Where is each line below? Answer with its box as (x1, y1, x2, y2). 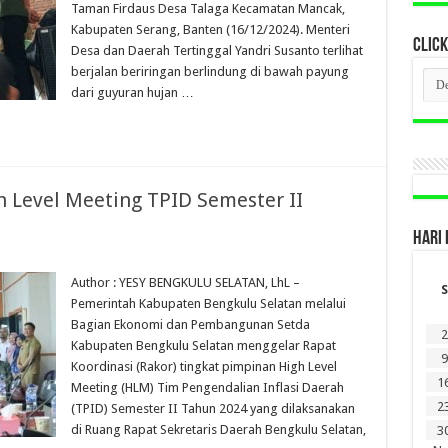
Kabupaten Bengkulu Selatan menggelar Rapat (70, 338, 336, 353)
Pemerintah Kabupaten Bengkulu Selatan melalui (70, 296, 346, 311)
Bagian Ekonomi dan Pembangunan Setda (70, 317, 310, 332)
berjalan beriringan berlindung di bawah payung (70, 64, 349, 79)
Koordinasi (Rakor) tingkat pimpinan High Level (70, 359, 337, 374)
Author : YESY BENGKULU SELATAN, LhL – (70, 275, 300, 290)
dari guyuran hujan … (70, 85, 194, 100)
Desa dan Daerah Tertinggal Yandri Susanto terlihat (70, 43, 363, 58)
